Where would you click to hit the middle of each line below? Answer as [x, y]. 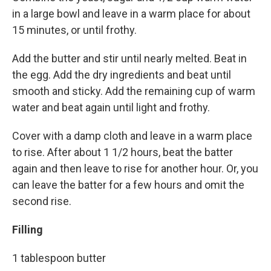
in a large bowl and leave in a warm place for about [131, 14]
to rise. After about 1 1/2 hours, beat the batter [122, 152]
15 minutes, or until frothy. [74, 30]
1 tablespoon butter [59, 258]
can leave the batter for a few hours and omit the [128, 185]
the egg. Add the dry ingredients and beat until [122, 75]
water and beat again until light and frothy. [111, 107]
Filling [28, 230]
